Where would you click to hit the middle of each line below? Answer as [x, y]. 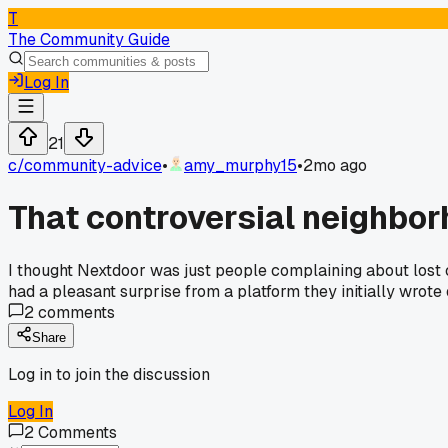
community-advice [93, 165]
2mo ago [335, 165]
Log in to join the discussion [109, 374]
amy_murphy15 [240, 165]
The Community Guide [89, 39]
